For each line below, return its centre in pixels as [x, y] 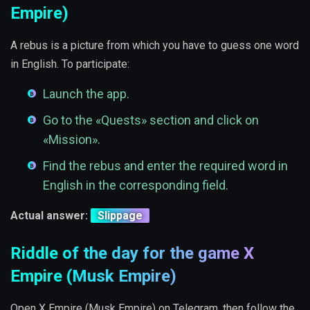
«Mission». [72, 140]
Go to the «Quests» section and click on [151, 120]
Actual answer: [51, 216]
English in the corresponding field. [136, 185]
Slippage [120, 216]
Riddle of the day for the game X [132, 254]
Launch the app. [86, 94]
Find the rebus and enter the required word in [165, 166]
